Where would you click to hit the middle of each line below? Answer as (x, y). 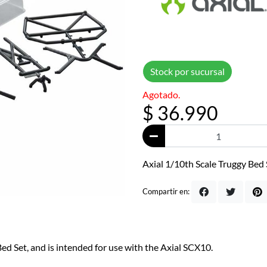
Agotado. (161, 94)
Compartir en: (166, 192)
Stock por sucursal (187, 71)
